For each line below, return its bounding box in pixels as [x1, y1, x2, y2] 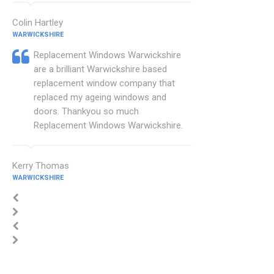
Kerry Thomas [12, 160, 69, 172]
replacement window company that [34, 78, 175, 89]
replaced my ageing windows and [34, 92, 166, 103]
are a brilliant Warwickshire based [34, 64, 167, 75]
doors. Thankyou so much [34, 106, 139, 117]
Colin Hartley [12, 17, 63, 29]
